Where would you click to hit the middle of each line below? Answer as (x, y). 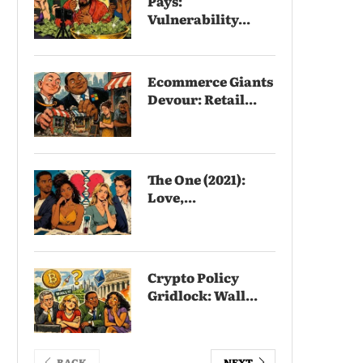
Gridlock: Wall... (203, 295)
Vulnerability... (199, 18)
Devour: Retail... (202, 98)
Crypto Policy (193, 277)
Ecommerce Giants (210, 81)
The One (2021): (196, 179)
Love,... (172, 196)
